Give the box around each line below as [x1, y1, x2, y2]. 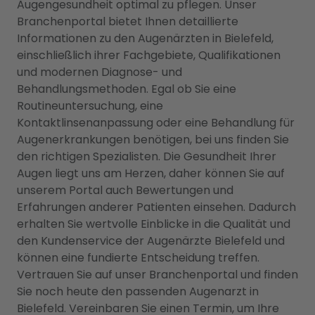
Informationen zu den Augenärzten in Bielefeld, [17, 30, 274, 46]
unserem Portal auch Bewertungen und [17, 182, 233, 198]
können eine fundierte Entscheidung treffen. [17, 250, 259, 266]
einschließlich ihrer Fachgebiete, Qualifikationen [17, 47, 281, 63]
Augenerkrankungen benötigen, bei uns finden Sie [17, 131, 289, 148]
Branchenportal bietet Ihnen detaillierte [17, 13, 238, 30]
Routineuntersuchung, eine [17, 98, 163, 114]
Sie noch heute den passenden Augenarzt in [17, 283, 259, 300]
